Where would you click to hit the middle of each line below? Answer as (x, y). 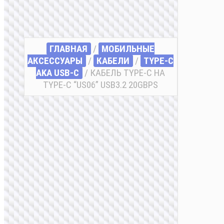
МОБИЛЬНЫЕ (128, 49)
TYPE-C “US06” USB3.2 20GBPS (101, 85)
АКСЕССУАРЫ (55, 61)
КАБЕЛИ (113, 61)
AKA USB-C (58, 73)
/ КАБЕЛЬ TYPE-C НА (124, 73)
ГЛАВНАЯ (69, 49)
